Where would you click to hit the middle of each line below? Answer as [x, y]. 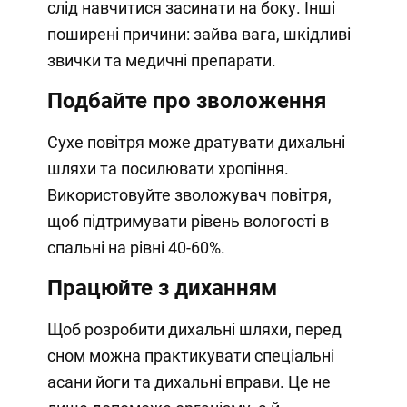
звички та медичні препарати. [163, 60]
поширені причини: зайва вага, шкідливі [199, 34]
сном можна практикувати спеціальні [190, 355]
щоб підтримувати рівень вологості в [188, 221]
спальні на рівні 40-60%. [136, 247]
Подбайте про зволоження [186, 100]
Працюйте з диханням [162, 288]
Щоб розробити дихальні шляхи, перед [194, 329]
